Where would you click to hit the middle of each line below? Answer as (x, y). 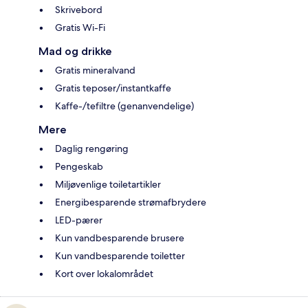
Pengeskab (79, 167)
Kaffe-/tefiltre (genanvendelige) (124, 106)
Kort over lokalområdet (104, 274)
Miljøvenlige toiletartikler (108, 185)
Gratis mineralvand (95, 70)
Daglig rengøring (92, 149)
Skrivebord (79, 10)
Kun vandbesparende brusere (120, 238)
